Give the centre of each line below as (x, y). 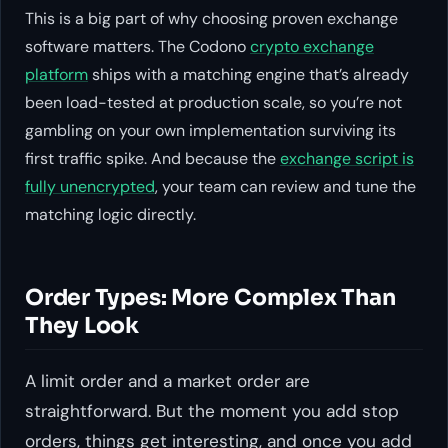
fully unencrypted (90, 186)
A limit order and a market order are (167, 381)
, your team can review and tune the (285, 186)
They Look (82, 325)
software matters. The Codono (137, 46)
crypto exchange (312, 46)
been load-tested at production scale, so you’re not (213, 102)
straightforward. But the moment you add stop (212, 411)
